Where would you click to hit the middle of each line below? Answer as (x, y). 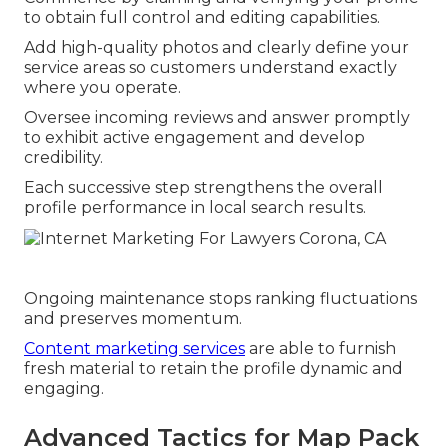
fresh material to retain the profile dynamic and (213, 368)
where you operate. (102, 88)
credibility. (63, 158)
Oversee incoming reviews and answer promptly (217, 118)
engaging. (64, 388)
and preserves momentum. (133, 318)
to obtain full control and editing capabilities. (202, 18)
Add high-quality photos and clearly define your (216, 48)
